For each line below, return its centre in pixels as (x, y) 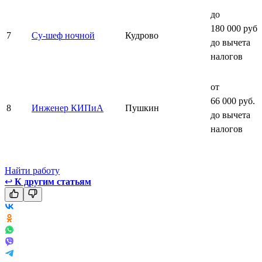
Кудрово (142, 35)
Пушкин (142, 108)
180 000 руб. (235, 28)
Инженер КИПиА (68, 108)
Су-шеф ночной (63, 35)
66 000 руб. (233, 101)
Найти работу (32, 170)
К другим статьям (53, 181)
